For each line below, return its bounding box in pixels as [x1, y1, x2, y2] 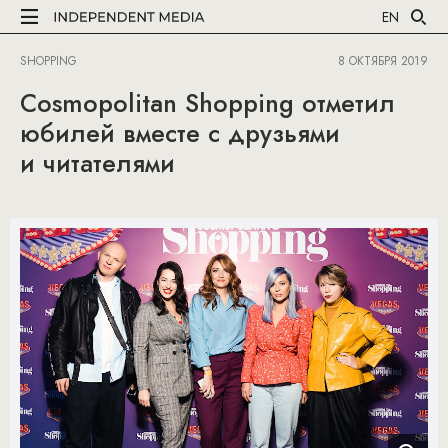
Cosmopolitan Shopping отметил [20, 85, 395, 121]
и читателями [20, 145, 175, 181]
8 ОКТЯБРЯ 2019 [338, 52, 428, 70]
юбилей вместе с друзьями [20, 115, 340, 151]
